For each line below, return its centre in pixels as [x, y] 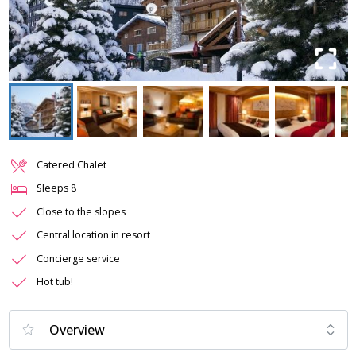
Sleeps [54, 188]
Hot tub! [55, 282]
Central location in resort [93, 235]
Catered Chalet [72, 164]
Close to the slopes [81, 211]
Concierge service [78, 258]
